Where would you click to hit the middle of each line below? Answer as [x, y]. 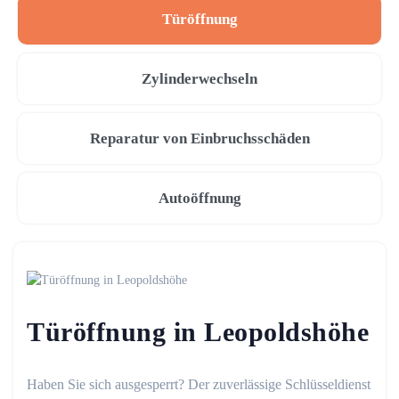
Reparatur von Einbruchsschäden [199, 138]
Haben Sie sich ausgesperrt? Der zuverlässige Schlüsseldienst [199, 384]
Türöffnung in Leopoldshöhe [198, 332]
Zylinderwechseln [199, 79]
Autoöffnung [199, 198]
